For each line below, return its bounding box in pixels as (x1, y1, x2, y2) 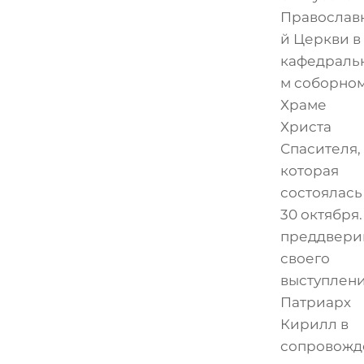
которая (279, 162, 339, 180)
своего (279, 250, 330, 267)
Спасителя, (279, 141, 361, 158)
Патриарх (279, 294, 351, 311)
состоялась (279, 184, 362, 201)
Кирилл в (279, 316, 349, 333)
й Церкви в (279, 31, 361, 48)
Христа (279, 119, 331, 136)
